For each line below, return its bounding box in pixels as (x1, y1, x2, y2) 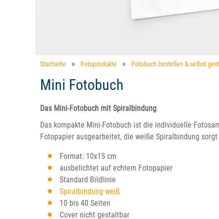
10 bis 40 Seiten (60, 198, 110, 208)
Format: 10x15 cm (60, 152, 116, 161)
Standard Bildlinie (60, 175, 116, 184)
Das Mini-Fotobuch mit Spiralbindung (40, 104, 156, 113)
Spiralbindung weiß (60, 187, 120, 196)
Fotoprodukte (81, 60, 117, 68)
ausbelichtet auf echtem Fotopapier (60, 163, 173, 173)
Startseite (40, 60, 66, 68)
